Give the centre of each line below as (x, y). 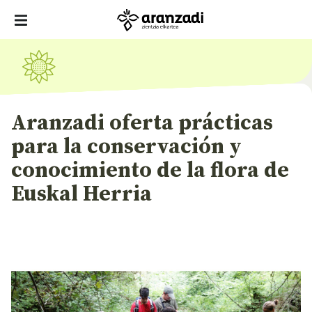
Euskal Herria (81, 194)
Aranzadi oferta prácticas (142, 123)
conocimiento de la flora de (150, 171)
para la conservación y (126, 147)
